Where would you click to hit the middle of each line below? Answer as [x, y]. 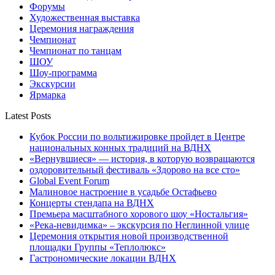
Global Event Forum [69, 180]
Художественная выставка [85, 17]
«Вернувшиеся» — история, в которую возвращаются [142, 158]
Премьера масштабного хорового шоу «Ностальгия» [139, 214]
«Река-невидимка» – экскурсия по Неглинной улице [139, 225]
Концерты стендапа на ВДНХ [92, 203]
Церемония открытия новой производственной [129, 236]
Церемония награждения [82, 28]
